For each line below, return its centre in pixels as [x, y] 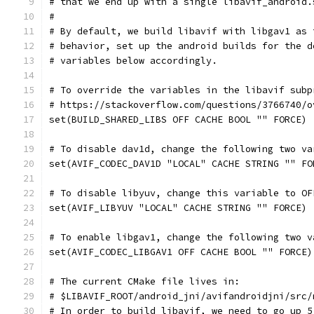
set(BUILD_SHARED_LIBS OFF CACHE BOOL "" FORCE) [178, 120]
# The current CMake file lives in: [144, 281]
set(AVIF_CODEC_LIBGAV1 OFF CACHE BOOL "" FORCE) [181, 252]
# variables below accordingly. [133, 61]
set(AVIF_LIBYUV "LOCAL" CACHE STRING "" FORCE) [178, 208]
